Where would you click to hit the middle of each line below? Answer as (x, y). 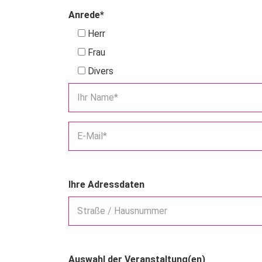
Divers (101, 71)
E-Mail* (92, 136)
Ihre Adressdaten (106, 185)
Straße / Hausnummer (122, 211)
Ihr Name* (98, 98)
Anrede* (86, 15)
